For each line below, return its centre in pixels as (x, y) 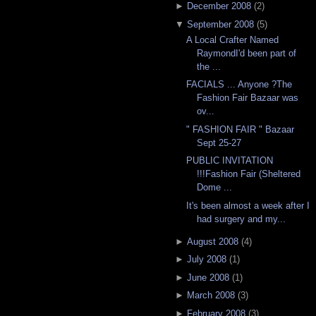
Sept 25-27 (219, 142)
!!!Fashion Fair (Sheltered (249, 174)
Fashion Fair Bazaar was (248, 98)
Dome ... (215, 188)
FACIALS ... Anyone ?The (239, 85)
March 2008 (211, 296)
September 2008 (220, 24)
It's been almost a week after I (248, 205)
